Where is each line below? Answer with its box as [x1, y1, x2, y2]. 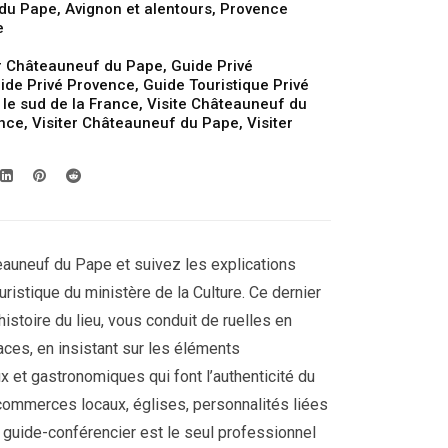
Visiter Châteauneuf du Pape [32, 114, 239, 132]
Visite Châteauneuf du [147, 95, 307, 113]
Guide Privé [171, 57, 253, 75]
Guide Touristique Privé [143, 76, 309, 94]
